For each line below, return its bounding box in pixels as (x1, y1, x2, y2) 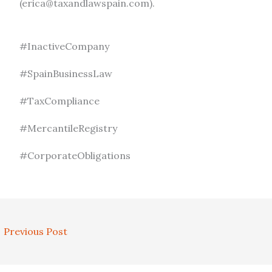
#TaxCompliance (19, 94, 100, 107)
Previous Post (1, 225, 67, 237)
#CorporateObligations (19, 149, 131, 161)
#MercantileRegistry (19, 121, 117, 134)
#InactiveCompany (19, 39, 109, 52)
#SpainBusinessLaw (19, 67, 112, 80)
